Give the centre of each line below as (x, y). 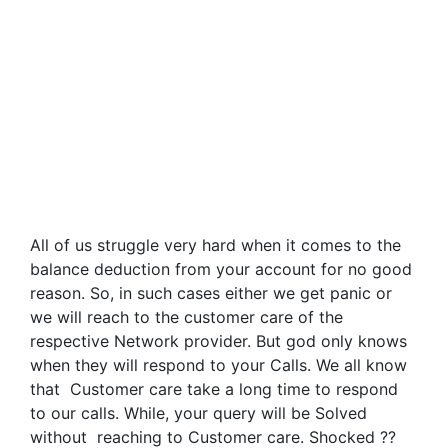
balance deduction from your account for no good (221, 268)
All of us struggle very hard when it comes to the (215, 244)
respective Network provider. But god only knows (218, 340)
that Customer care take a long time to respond (214, 388)
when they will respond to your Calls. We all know (218, 364)
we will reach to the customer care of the (186, 316)
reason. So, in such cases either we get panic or (211, 292)
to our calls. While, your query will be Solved (198, 412)
